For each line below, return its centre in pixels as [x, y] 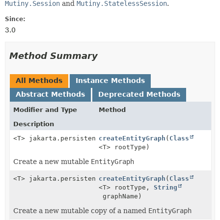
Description [34, 124]
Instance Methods [110, 81]
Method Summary [54, 56]
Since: [15, 19]
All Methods [39, 81]
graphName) [121, 196]
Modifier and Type [45, 110]
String [166, 187]
